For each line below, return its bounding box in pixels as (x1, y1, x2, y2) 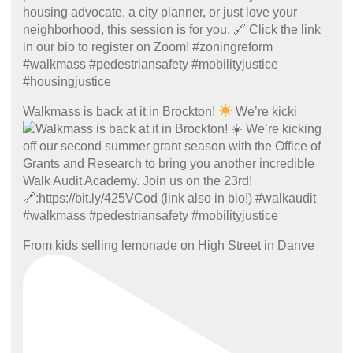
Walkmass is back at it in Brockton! (23, 104, 218, 118)
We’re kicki (232, 104, 298, 118)
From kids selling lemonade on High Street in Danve (23, 238, 314, 252)
